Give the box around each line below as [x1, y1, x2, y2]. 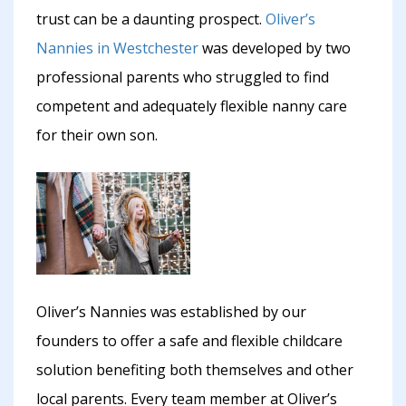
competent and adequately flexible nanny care [36, 96, 347, 116]
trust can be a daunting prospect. [36, 9, 266, 29]
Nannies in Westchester [36, 38, 198, 58]
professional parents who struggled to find [36, 67, 329, 87]
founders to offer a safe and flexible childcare [36, 331, 343, 352]
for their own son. [36, 125, 158, 145]
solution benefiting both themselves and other [36, 360, 353, 381]
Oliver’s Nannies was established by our [36, 302, 306, 323]
